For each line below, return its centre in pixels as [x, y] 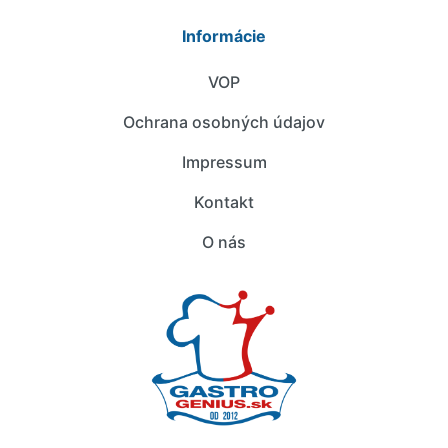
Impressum [224, 161]
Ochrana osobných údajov [224, 121]
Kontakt [224, 201]
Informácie [224, 35]
